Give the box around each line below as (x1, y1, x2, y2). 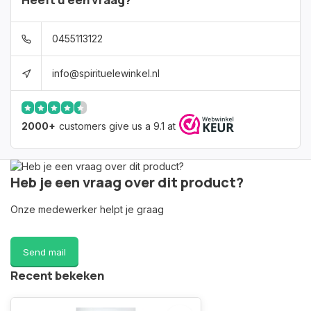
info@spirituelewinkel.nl (52, 67, 160, 79)
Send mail (23, 246, 66, 258)
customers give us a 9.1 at (59, 119, 176, 132)
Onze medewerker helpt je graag (10, 203, 164, 215)
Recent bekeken (10, 267, 104, 283)
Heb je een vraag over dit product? (10, 173, 244, 192)
